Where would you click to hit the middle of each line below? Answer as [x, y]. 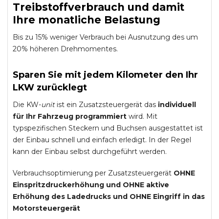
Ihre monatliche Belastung [87, 20]
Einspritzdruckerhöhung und [68, 185]
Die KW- [27, 105]
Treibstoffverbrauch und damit [99, 7]
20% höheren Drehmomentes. [65, 49]
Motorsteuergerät [46, 208]
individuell [176, 105]
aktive [157, 185]
